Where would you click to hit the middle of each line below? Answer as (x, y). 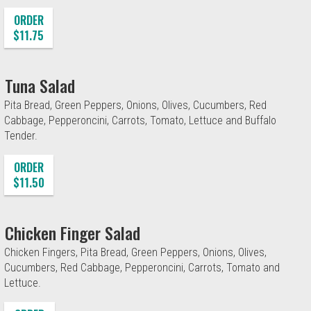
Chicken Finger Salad (73, 232)
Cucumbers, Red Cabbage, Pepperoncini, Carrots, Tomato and (142, 267)
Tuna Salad (40, 85)
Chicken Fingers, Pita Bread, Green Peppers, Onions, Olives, (135, 252)
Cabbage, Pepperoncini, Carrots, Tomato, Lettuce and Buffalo (140, 120)
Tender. (21, 135)
